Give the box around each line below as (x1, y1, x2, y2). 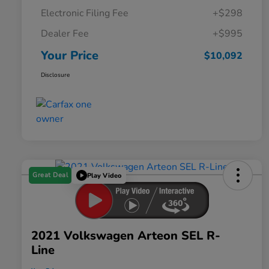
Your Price (41, 47, 98, 64)
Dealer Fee (41, 27, 89, 41)
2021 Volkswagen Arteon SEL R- (31, 228, 220, 244)
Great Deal (32, 171, 68, 180)
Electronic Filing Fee (41, 7, 128, 20)
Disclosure (41, 71, 70, 80)
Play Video (87, 171, 121, 180)
